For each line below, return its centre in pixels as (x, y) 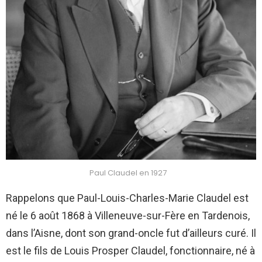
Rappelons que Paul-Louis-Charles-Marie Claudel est (127, 198)
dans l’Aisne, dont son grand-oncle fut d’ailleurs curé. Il (131, 233)
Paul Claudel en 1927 (128, 173)
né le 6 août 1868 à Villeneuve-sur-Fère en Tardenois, (128, 216)
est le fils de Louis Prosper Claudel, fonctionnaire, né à (130, 251)
